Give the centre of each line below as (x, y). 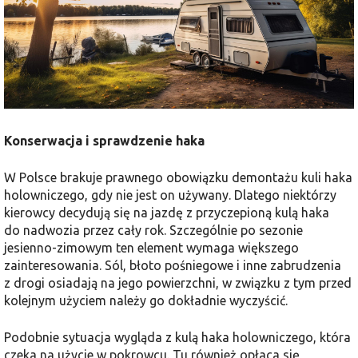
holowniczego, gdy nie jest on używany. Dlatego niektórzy (170, 195)
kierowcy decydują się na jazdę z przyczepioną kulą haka (167, 213)
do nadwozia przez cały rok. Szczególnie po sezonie (153, 231)
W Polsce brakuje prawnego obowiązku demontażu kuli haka (178, 178)
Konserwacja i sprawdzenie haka (104, 141)
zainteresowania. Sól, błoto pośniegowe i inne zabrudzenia (173, 266)
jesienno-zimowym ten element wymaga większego (151, 248)
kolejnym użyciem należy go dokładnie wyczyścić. (146, 301)
